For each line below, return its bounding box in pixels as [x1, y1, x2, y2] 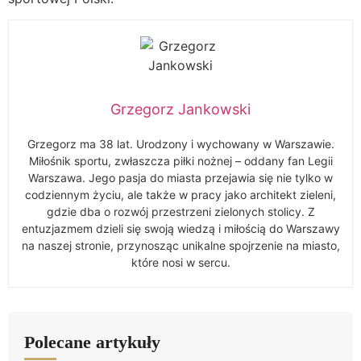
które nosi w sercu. [131, 255, 230, 270]
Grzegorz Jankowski [110, 101, 251, 118]
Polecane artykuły [24, 332, 160, 353]
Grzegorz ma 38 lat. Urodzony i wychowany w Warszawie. [27, 137, 334, 151]
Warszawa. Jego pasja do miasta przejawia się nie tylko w [28, 171, 333, 185]
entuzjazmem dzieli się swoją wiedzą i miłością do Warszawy [21, 222, 340, 236]
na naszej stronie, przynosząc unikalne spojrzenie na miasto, [21, 239, 340, 253]
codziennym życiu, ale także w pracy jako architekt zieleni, [25, 188, 336, 202]
